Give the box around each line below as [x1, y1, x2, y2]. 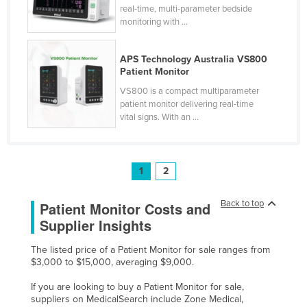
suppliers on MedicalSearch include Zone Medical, [31, 293, 243, 305]
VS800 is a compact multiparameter [120, 85, 260, 97]
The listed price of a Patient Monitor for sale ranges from [31, 243, 270, 256]
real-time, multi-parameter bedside [120, 3, 253, 14]
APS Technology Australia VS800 [120, 53, 268, 65]
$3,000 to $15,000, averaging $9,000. [31, 256, 194, 268]
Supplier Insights [40, 214, 151, 235]
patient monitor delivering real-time [120, 98, 254, 110]
